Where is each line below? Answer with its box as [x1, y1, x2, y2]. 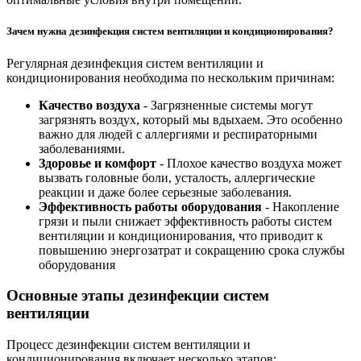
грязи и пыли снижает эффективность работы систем [39, 214, 332, 228]
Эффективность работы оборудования [39, 199, 262, 214]
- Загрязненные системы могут [140, 98, 313, 112]
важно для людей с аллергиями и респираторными [39, 127, 317, 141]
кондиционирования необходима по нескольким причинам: [6, 70, 334, 85]
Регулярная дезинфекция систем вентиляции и [6, 56, 263, 70]
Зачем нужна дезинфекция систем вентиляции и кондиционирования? [6, 25, 334, 38]
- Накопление [262, 199, 339, 214]
